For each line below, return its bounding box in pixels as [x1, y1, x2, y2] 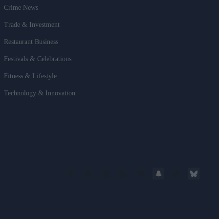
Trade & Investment [4, 21, 60, 29]
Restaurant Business [4, 38, 59, 46]
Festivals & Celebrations [4, 55, 72, 63]
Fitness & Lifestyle [4, 72, 57, 80]
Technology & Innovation [4, 89, 76, 97]
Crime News [4, 4, 39, 12]
